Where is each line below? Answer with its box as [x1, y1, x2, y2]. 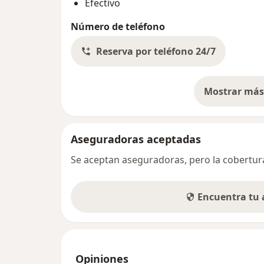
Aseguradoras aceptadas [71, 131, 201, 146]
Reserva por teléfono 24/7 [96, 44, 216, 58]
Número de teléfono [71, 19, 165, 33]
